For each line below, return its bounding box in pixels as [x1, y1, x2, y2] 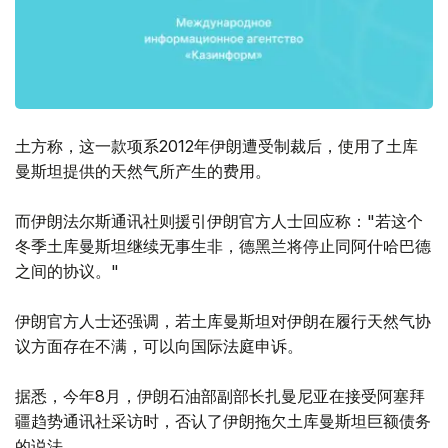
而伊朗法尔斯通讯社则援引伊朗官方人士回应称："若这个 [15, 211, 423, 232]
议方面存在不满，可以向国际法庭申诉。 [15, 336, 303, 357]
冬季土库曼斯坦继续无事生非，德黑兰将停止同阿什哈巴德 [15, 236, 431, 257]
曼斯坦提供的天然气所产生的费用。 [15, 161, 271, 182]
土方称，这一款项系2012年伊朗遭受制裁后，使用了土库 [15, 136, 418, 157]
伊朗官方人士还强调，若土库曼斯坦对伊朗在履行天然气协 [15, 311, 431, 332]
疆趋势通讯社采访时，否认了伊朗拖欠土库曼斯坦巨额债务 [15, 411, 431, 432]
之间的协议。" [15, 261, 119, 282]
